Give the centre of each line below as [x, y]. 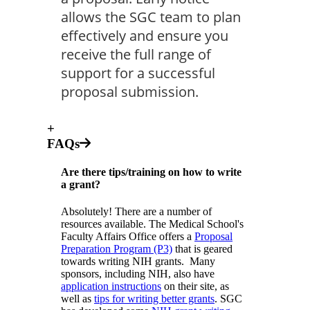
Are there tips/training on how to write [151, 172]
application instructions [111, 286]
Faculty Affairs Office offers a [128, 237]
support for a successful [138, 73]
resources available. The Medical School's [152, 224]
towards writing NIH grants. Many [138, 262]
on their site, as [195, 286]
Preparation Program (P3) [117, 249]
